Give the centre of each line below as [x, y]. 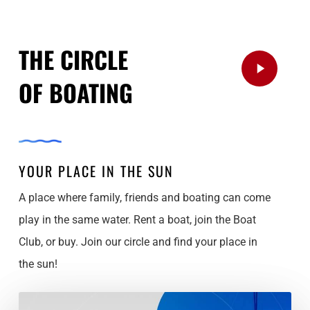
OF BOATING [76, 92]
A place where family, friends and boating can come [145, 197]
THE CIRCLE [74, 59]
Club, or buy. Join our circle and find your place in [138, 241]
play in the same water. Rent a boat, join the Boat [138, 219]
